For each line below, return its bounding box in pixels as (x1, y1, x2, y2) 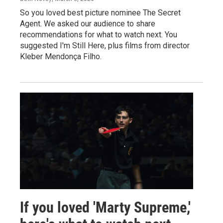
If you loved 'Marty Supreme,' (20, 199, 191, 216)
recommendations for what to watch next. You (20, 30, 177, 40)
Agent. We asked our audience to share (20, 19, 155, 29)
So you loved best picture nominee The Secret (20, 8, 181, 18)
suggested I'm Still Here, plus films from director (20, 41, 190, 51)
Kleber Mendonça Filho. (20, 52, 102, 62)
